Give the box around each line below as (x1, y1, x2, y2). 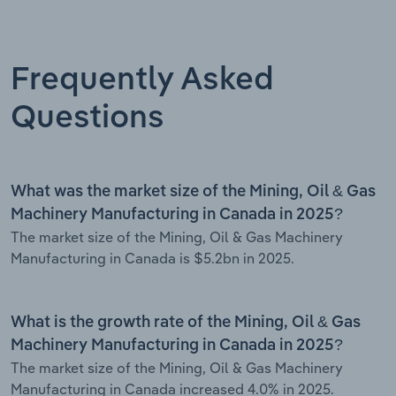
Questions (11, 102, 164, 134)
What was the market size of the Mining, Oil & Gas (11, 183, 376, 200)
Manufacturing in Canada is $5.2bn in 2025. (11, 248, 294, 267)
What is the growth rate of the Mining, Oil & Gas (11, 314, 361, 331)
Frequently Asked (11, 64, 274, 96)
